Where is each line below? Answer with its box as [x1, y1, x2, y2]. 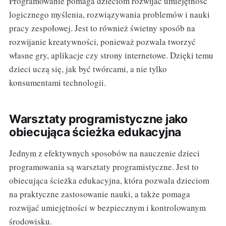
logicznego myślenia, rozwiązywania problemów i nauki [9, 8, 210, 20]
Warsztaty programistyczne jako [9, 111, 188, 126]
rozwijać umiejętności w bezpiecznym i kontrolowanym [9, 201, 206, 213]
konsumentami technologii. [9, 76, 106, 88]
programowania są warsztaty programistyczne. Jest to [9, 160, 199, 173]
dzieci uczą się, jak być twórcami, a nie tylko [9, 63, 167, 75]
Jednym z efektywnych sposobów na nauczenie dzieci [9, 147, 200, 159]
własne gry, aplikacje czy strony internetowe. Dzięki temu [9, 49, 213, 61]
